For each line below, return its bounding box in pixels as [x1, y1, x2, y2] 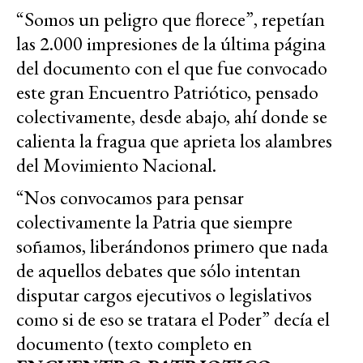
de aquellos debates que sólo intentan [16, 258, 301, 284]
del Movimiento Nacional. [16, 152, 216, 178]
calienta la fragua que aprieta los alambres [16, 128, 332, 154]
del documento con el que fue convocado [16, 55, 327, 81]
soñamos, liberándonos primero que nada [16, 233, 328, 259]
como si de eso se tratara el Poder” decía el [16, 306, 330, 332]
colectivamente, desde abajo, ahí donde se [16, 104, 327, 130]
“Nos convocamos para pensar [16, 185, 244, 211]
